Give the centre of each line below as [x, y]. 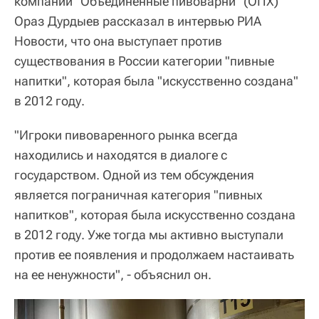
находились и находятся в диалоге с [121, 155]
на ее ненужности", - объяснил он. [113, 274]
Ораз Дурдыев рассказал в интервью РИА [138, 21]
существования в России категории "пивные [144, 61]
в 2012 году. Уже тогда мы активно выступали [149, 234]
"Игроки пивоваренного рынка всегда [126, 135]
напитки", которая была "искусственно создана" [156, 80]
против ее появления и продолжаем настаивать [154, 254]
